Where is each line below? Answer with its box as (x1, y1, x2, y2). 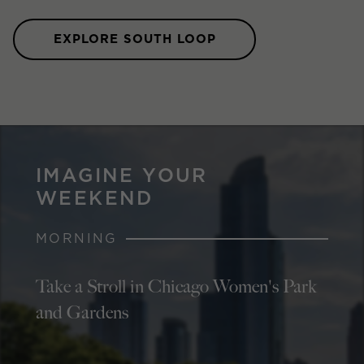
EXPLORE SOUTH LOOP (53, 32, 216, 47)
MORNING (36, 230, 118, 246)
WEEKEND (36, 185, 154, 210)
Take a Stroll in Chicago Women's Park (36, 275, 317, 298)
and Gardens (36, 301, 128, 324)
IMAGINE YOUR (36, 162, 208, 187)
